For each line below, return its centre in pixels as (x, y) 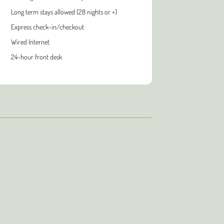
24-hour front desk (36, 56)
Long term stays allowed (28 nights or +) (64, 11)
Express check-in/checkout (47, 26)
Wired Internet (30, 41)
